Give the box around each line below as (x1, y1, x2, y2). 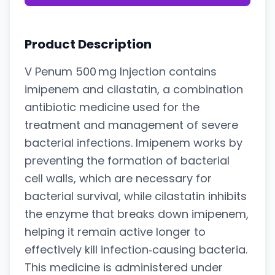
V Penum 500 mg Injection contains (25, 63, 217, 79)
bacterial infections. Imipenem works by (25, 134, 242, 150)
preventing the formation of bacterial (25, 152, 230, 168)
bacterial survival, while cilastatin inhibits (25, 188, 247, 204)
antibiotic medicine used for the (25, 99, 199, 115)
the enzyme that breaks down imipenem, (25, 206, 249, 222)
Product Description (25, 35, 152, 53)
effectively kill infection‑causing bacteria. (25, 241, 247, 257)
